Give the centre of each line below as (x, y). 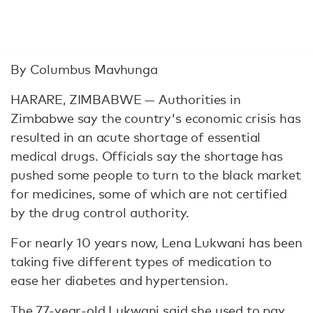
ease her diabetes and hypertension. (119, 280)
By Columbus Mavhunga (84, 69)
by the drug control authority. (100, 212)
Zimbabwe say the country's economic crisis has (156, 118)
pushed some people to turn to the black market (156, 175)
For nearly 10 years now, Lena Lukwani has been (156, 242)
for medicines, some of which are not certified (149, 194)
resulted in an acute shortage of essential (136, 137)
